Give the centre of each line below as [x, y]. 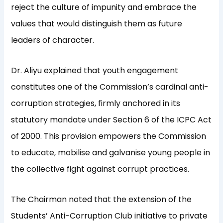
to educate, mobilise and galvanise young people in [111, 153]
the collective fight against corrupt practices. [100, 169]
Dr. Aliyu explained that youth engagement [95, 71]
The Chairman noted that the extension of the [102, 200]
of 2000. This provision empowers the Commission [109, 136]
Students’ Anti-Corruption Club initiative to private [110, 216]
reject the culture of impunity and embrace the [104, 7]
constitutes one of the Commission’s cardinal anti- [110, 87]
